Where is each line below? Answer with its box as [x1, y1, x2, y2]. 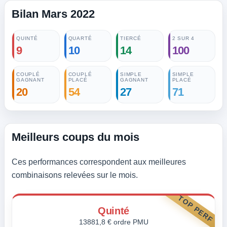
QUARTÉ [68, 35, 92, 41]
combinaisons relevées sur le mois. [12, 171, 138, 179]
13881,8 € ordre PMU [79, 218, 148, 226]
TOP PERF [176, 194, 215, 224]
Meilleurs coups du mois [12, 131, 139, 143]
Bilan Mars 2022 [12, 8, 95, 20]
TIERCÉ [120, 35, 141, 41]
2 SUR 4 [172, 35, 195, 41]
